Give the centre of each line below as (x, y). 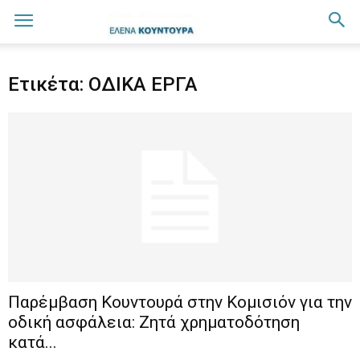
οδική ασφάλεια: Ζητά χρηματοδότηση (154, 323)
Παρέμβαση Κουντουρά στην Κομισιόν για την (180, 303)
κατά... (33, 343)
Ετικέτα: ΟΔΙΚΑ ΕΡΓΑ (103, 84)
